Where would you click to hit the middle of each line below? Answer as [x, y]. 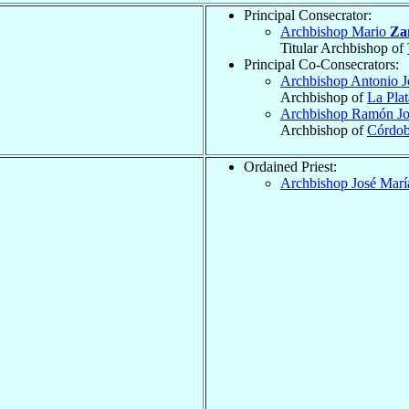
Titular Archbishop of [344, 47]
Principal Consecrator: [308, 15]
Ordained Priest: [290, 166]
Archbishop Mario [335, 31]
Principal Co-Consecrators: [321, 64]
